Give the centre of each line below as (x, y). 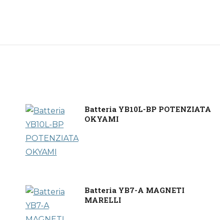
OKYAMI (101, 119)
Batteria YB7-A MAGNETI (134, 190)
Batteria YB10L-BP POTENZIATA (148, 109)
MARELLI (103, 200)
